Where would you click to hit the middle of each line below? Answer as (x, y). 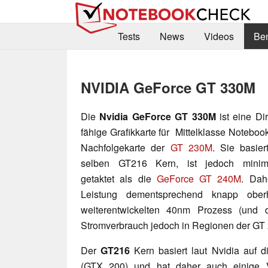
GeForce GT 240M (199, 178)
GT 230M (191, 147)
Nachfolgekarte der (126, 147)
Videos (219, 36)
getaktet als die (119, 178)
